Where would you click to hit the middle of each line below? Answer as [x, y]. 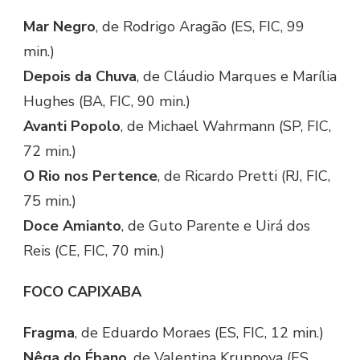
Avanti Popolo [72, 127]
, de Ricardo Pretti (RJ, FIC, [244, 176]
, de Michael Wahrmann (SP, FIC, [226, 127]
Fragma [49, 333]
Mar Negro [59, 27]
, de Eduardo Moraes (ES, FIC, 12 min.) [199, 333]
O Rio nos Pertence [90, 176]
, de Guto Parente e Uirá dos [216, 226]
